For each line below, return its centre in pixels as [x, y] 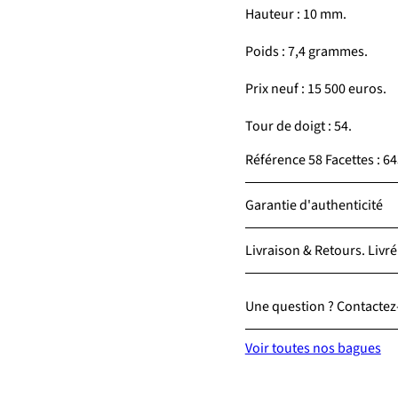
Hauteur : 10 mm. [295, 14]
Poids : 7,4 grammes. [306, 52]
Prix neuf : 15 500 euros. [315, 89]
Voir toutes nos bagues [313, 348]
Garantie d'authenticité [314, 205]
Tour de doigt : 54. [298, 126]
